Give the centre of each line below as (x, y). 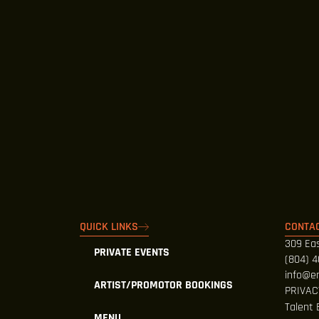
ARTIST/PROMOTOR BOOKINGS (163, 285)
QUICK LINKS (109, 227)
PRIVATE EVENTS (132, 252)
